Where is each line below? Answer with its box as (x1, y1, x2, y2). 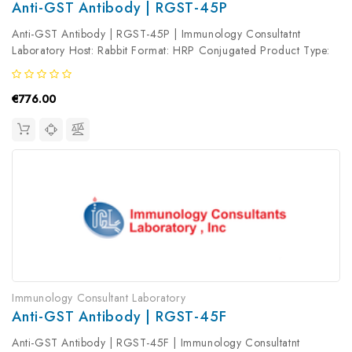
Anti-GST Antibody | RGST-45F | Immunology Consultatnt (12, 334, 300, 350)
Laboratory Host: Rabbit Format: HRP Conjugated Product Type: (12, 42, 331, 59)
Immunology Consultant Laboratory (12, 289, 186, 306)
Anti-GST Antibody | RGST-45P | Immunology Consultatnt (12, 26, 301, 42)
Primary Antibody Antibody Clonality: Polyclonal (12, 59, 251, 75)
